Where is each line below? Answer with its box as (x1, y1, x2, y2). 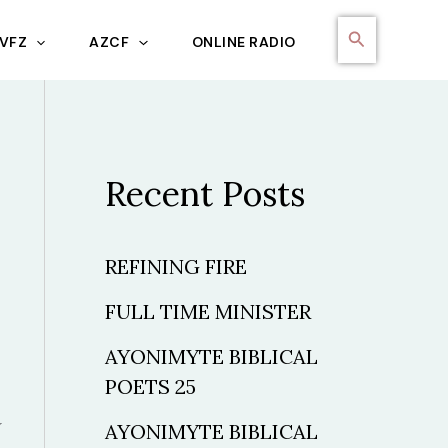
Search (346, 16, 407, 39)
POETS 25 (104, 373, 196, 399)
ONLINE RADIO (191, 33, 296, 51)
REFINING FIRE (104, 253, 247, 279)
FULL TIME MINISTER (104, 298, 311, 324)
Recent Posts (104, 172, 305, 215)
